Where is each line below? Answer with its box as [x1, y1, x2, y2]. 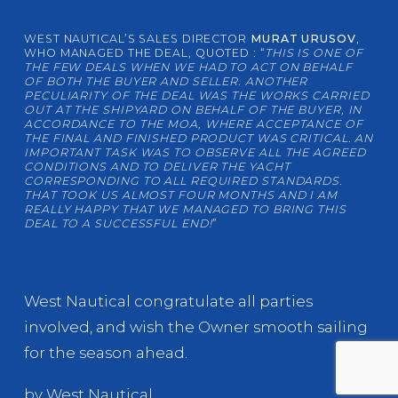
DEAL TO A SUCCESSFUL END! [24, 217, 212, 231]
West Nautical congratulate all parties [24, 292, 313, 311]
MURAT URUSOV [250, 32, 356, 46]
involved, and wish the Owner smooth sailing [24, 318, 368, 337]
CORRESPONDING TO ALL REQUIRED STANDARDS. [24, 174, 343, 188]
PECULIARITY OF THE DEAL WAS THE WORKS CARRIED [24, 89, 370, 103]
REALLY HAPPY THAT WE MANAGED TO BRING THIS [24, 203, 346, 217]
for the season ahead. [24, 344, 187, 362]
